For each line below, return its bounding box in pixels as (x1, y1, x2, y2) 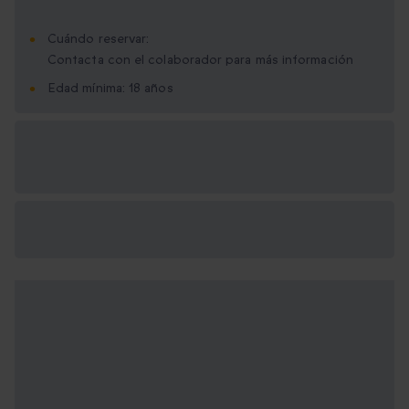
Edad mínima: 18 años (47, 79, 173, 98)
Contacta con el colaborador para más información (47, 51, 353, 69)
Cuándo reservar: (47, 30, 150, 48)
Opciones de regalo (29, 136, 162, 157)
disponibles (29, 158, 107, 179)
